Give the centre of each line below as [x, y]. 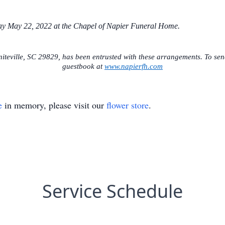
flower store [128, 105]
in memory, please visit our [54, 105]
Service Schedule [113, 191]
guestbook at [83, 66]
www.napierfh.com [134, 66]
